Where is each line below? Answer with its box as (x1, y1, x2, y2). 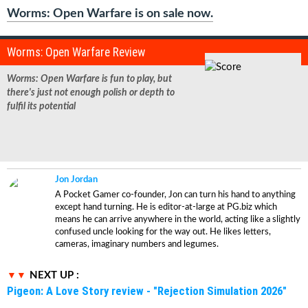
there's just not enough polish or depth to (7, 87, 175, 98)
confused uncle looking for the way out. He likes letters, (55, 228, 271, 237)
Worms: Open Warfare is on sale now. (7, 7, 213, 21)
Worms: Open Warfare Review (7, 45, 145, 60)
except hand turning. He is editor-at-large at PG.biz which (55, 203, 277, 212)
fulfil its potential (7, 101, 76, 112)
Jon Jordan (55, 175, 98, 185)
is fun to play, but (100, 74, 172, 85)
